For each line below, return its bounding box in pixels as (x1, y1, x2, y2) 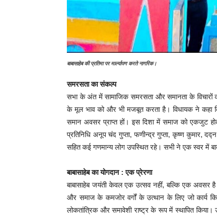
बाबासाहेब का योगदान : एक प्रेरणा (67, 168, 152, 176)
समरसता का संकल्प (67, 79, 116, 88)
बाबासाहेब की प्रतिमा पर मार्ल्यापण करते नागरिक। (67, 60, 156, 67)
